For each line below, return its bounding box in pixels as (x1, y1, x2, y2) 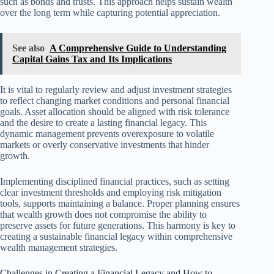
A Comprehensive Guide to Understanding (50, 42, 226, 53)
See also (12, 42, 45, 53)
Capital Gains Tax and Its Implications (12, 53, 172, 64)
